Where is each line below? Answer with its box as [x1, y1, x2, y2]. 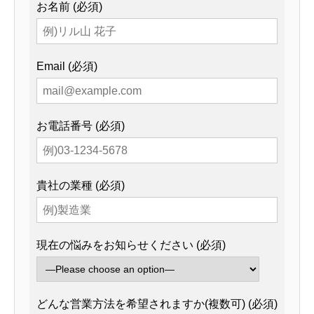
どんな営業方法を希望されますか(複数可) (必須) [36, 298, 278, 310]
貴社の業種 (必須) [36, 179, 125, 192]
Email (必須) [36, 60, 97, 73]
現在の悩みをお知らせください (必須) [36, 239, 226, 252]
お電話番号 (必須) [36, 120, 125, 132]
